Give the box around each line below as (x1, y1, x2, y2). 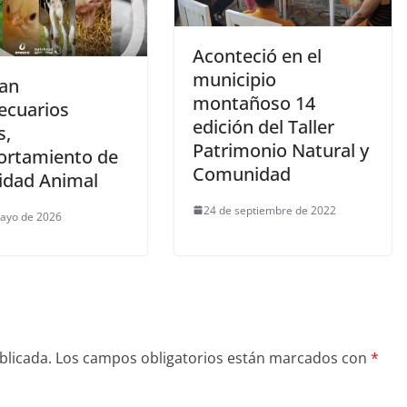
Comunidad (193, 161, 291, 186)
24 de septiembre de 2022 (203, 202, 336, 218)
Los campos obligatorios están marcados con (55, 348, 371, 369)
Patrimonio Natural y (193, 137, 369, 163)
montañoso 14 (193, 90, 315, 115)
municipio (193, 66, 276, 92)
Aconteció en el (193, 43, 322, 68)
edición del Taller (193, 114, 334, 139)
